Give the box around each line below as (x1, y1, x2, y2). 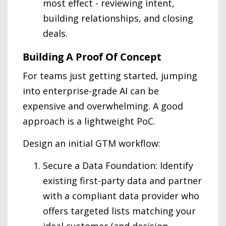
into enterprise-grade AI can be (23, 85, 159, 97)
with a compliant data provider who (43, 190, 199, 202)
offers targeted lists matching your (43, 205, 196, 217)
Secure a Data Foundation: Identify (43, 159, 193, 172)
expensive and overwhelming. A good (23, 100, 183, 112)
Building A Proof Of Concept (23, 49, 161, 64)
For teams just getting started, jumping (23, 70, 197, 82)
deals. (43, 27, 68, 39)
